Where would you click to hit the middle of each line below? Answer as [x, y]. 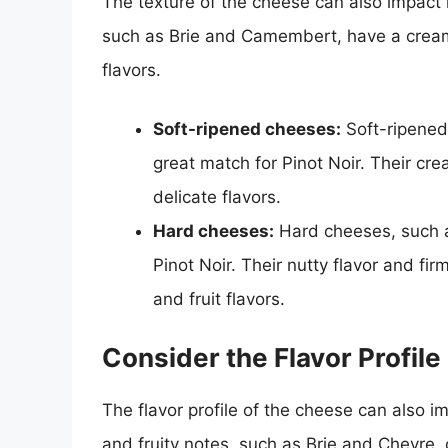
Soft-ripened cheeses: [247, 129]
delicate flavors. [217, 197]
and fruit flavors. [219, 299]
